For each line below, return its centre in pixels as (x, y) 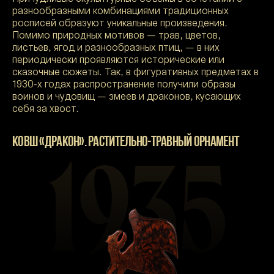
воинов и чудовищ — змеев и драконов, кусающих (127, 97)
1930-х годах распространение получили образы (124, 85)
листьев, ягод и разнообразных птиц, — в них (116, 48)
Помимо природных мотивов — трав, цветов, (117, 36)
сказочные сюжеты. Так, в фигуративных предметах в (135, 73)
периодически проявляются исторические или (118, 61)
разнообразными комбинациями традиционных (120, 12)
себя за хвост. (46, 109)
